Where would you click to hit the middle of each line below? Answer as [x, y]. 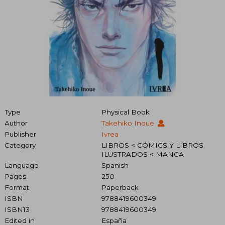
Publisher [20, 134]
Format [17, 188]
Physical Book [125, 112]
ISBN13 [17, 210]
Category [20, 145]
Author [16, 123]
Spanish [115, 165]
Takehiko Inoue [129, 123]
